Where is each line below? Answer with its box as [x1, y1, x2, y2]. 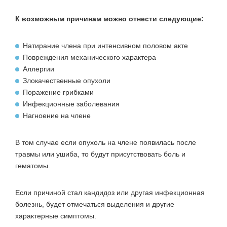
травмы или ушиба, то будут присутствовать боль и [15, 149, 185, 158]
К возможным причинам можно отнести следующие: [15, 14, 204, 23]
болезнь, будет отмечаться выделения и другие [15, 200, 174, 208]
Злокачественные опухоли [23, 76, 110, 85]
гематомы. [15, 161, 50, 170]
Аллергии [23, 64, 54, 73]
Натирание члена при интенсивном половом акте [23, 41, 188, 50]
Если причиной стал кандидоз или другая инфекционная [15, 188, 205, 197]
